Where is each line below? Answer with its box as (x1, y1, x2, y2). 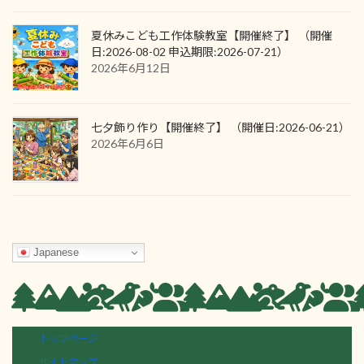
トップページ (39, 331, 98, 344)
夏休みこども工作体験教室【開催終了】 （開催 (91, 28, 332, 43)
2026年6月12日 (91, 61, 171, 76)
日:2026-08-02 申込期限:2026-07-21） (91, 45, 288, 59)
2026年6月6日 (91, 136, 164, 151)
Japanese (30, 245, 79, 258)
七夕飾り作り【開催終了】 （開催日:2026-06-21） (91, 120, 350, 135)
